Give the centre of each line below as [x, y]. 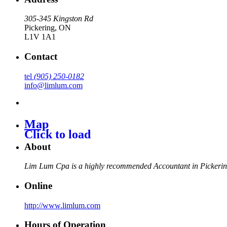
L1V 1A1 [40, 37]
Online [38, 186]
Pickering [40, 28]
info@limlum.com [53, 85]
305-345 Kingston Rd [59, 19]
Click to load [58, 134]
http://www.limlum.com [62, 205]
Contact [41, 57]
